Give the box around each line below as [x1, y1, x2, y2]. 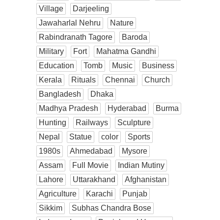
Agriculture [39, 189, 77, 198]
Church [144, 75, 170, 84]
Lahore [39, 175, 63, 184]
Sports [128, 132, 150, 141]
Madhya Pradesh [39, 104, 98, 112]
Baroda [122, 32, 147, 41]
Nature [110, 18, 134, 27]
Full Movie [72, 161, 109, 169]
